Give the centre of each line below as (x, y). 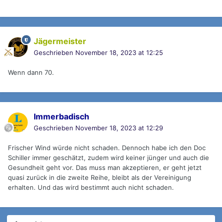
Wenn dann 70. (31, 73)
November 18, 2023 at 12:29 (119, 128)
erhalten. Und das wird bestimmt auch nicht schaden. (91, 188)
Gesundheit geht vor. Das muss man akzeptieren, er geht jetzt (105, 168)
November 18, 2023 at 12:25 (119, 53)
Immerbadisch (61, 117)
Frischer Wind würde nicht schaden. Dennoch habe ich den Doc (107, 148)
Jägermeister (60, 41)
